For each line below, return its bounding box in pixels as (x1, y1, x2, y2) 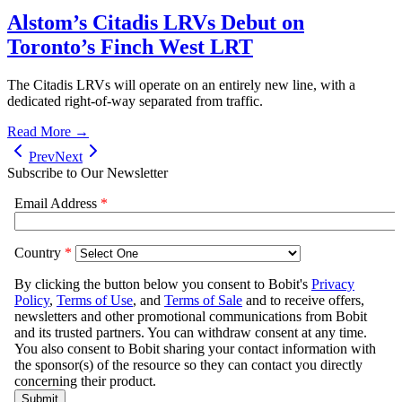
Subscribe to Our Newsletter (7, 164, 168, 180)
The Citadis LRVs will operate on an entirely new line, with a (7, 76, 355, 92)
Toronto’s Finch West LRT (7, 34, 253, 58)
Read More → (7, 123, 89, 139)
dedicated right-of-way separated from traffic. (7, 92, 263, 109)
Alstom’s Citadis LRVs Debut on (7, 10, 304, 34)
